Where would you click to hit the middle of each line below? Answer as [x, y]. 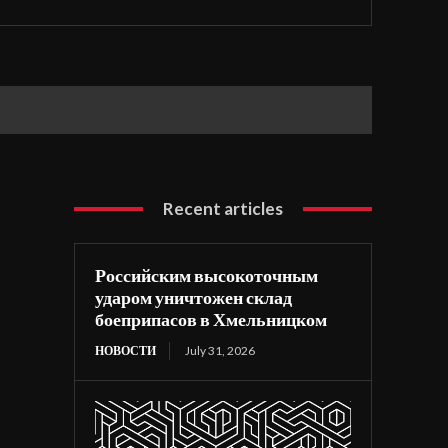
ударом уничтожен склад [194, 297]
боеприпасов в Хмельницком [211, 319]
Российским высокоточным [207, 275]
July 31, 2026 [220, 351]
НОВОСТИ [126, 351]
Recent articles [223, 209]
